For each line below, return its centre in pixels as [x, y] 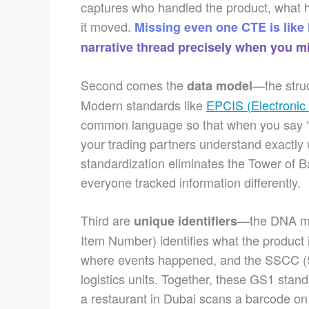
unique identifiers [186, 221]
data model [220, 86]
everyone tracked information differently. [191, 182]
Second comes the [134, 85]
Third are [107, 220]
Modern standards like [143, 105]
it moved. [108, 26]
